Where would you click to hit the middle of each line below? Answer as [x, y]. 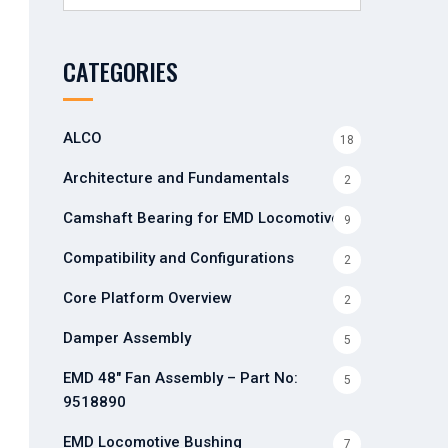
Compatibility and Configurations [178, 258]
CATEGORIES [120, 71]
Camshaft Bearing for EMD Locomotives [205, 218]
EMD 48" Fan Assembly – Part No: [180, 378]
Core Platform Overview [147, 298]
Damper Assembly [126, 338]
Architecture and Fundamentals [175, 178]
